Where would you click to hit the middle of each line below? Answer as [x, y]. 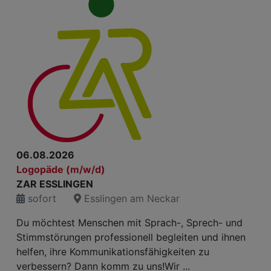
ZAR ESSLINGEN [55, 184]
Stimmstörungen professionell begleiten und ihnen [131, 237]
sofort [41, 198]
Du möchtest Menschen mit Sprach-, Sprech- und [129, 223]
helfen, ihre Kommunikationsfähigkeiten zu [113, 252]
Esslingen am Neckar [130, 198]
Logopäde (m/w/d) [61, 169]
